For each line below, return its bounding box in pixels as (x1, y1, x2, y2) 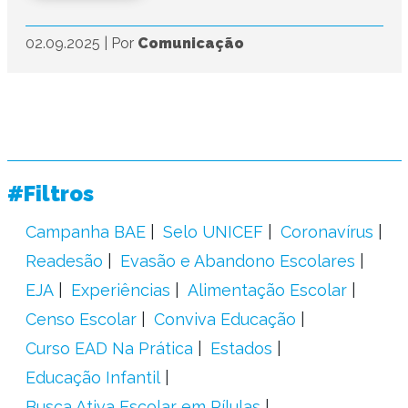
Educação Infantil (25, 368, 160, 387)
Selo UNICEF (162, 222, 263, 241)
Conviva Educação (153, 310, 296, 329)
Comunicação (137, 35, 244, 52)
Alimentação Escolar (187, 280, 347, 300)
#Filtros (6, 180, 94, 207)
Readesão (25, 251, 103, 270)
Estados (209, 339, 272, 358)
